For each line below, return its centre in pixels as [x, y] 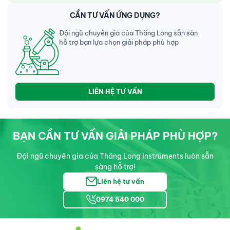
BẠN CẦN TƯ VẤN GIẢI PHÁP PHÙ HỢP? [115, 136]
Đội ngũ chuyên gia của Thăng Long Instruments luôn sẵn [115, 156]
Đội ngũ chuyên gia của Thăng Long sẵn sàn [128, 33]
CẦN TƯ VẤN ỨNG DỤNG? [115, 15]
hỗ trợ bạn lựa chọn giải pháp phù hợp [119, 42]
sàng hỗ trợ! [115, 167]
